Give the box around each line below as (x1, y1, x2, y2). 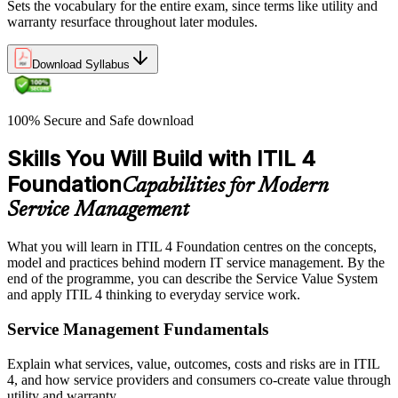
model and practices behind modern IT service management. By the (7, 255, 385, 271)
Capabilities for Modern (122, 176, 329, 198)
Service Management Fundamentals (7, 320, 268, 339)
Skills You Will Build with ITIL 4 (7, 146, 315, 172)
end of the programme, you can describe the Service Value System (7, 271, 378, 287)
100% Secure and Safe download (7, 112, 194, 128)
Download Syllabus (32, 57, 130, 71)
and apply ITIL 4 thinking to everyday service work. (7, 287, 300, 303)
